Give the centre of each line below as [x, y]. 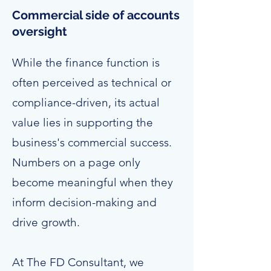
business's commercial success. [92, 142]
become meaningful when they [93, 182]
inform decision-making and [84, 202]
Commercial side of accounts [96, 15]
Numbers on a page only [76, 162]
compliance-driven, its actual [86, 103]
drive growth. [46, 222]
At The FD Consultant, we [78, 262]
